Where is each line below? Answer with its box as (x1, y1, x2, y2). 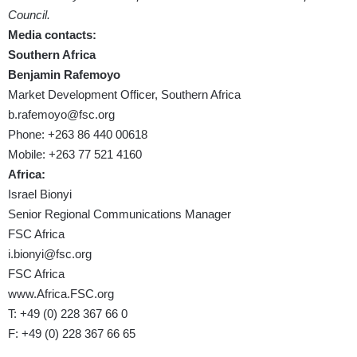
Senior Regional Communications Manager (8, 207, 231, 222)
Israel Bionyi (8, 187, 72, 202)
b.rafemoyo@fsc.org (8, 108, 115, 122)
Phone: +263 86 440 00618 (8, 127, 147, 142)
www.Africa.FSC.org (8, 287, 114, 301)
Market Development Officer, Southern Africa (8, 88, 241, 102)
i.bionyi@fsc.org (8, 247, 92, 261)
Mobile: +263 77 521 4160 (8, 147, 142, 162)
